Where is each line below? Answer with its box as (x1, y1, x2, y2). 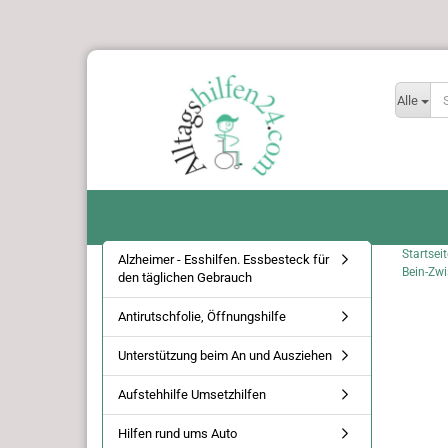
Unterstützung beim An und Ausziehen (118, 348, 332, 363)
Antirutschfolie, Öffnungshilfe (118, 309, 286, 324)
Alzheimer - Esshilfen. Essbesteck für (118, 252, 329, 267)
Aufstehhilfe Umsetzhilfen (118, 387, 266, 402)
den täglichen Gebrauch (118, 270, 252, 285)
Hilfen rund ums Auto (118, 426, 237, 441)
